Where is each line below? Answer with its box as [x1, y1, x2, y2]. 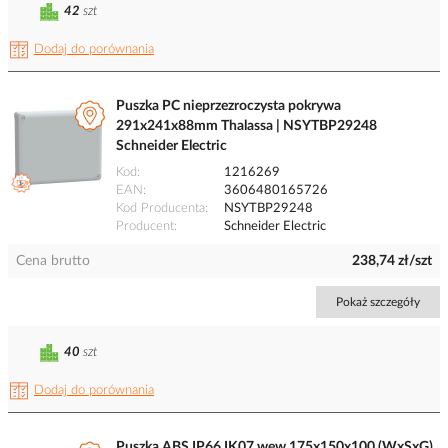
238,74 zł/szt [352, 254, 432, 269]
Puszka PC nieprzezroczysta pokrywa [116, 99, 341, 114]
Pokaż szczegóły [336, 296, 420, 309]
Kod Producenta [116, 202, 205, 216]
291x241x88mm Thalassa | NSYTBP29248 [116, 119, 377, 134]
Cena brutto [16, 254, 90, 269]
